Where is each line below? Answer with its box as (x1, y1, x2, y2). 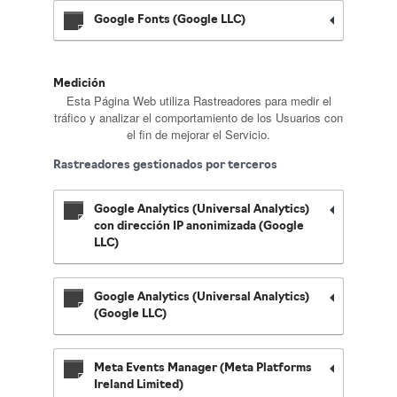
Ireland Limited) (94, 379, 183, 391)
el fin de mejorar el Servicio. (127, 126, 270, 143)
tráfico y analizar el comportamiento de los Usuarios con (54, 109, 343, 126)
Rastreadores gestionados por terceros (53, 160, 277, 171)
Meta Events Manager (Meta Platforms (94, 362, 312, 374)
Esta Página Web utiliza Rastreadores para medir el (66, 92, 331, 109)
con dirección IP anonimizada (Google (94, 221, 304, 232)
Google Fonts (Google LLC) (94, 14, 245, 26)
